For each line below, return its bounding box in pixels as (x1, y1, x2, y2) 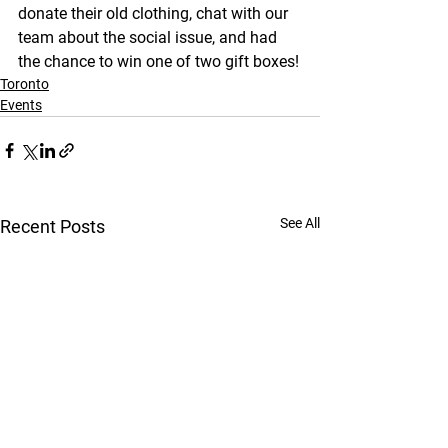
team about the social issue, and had (18, 28, 281, 47)
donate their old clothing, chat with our (18, 4, 292, 23)
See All (280, 215, 320, 231)
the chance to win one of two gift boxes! (18, 52, 299, 71)
